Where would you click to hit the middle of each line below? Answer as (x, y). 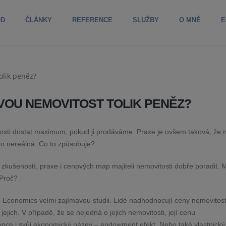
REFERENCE (92, 20)
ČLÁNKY (39, 20)
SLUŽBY (146, 20)
